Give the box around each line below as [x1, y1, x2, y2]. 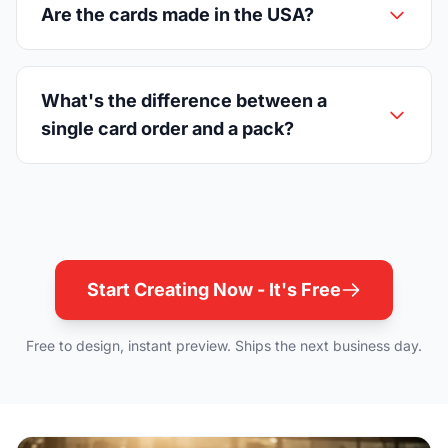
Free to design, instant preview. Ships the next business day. [26, 337, 422, 354]
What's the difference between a [41, 90, 327, 111]
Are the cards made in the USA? [41, 4, 314, 25]
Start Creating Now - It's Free [87, 279, 341, 300]
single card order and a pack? [41, 118, 294, 139]
